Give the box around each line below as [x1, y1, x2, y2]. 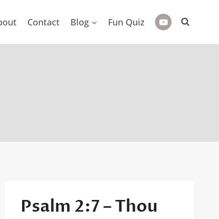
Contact [27, 16, 60, 28]
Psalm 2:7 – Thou [20, 195, 158, 218]
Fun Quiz [108, 16, 145, 28]
